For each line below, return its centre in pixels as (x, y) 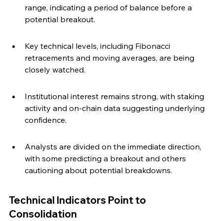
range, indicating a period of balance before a (109, 8)
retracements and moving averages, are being (110, 58)
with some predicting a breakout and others (106, 159)
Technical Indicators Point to (78, 200)
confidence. (46, 120)
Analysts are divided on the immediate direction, (114, 147)
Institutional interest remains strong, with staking (115, 96)
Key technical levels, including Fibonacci (98, 46)
